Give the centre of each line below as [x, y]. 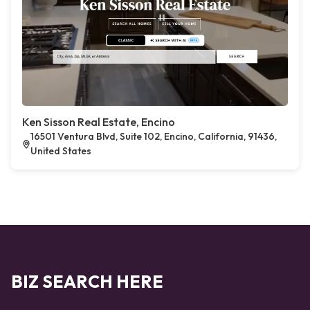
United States [61, 151]
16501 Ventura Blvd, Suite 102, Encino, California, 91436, [154, 136]
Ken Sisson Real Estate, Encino [99, 122]
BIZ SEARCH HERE [87, 282]
